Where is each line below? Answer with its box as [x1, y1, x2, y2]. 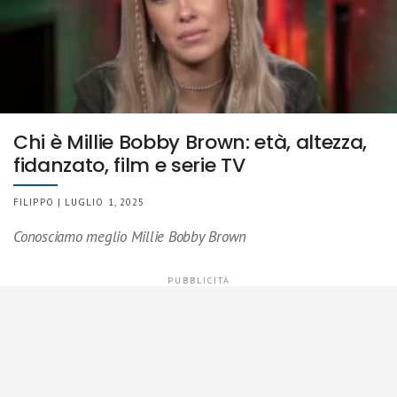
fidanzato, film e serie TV [13, 152, 245, 180]
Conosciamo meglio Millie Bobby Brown [13, 227, 247, 247]
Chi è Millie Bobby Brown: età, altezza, [13, 128, 368, 157]
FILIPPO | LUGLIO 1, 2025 [13, 196, 145, 209]
